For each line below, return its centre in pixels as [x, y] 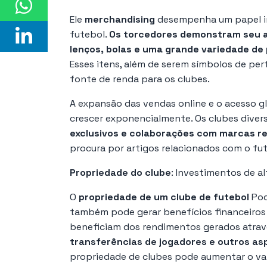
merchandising [120, 19]
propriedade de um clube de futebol [164, 197]
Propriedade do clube [120, 172]
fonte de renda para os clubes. [140, 79]
